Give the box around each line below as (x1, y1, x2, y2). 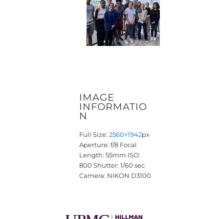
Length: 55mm (79, 151, 126, 159)
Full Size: (79, 131, 109, 139)
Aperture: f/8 (79, 141, 118, 149)
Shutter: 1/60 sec (93, 161, 145, 170)
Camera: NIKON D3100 (79, 172, 151, 180)
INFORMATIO (79, 100, 147, 112)
